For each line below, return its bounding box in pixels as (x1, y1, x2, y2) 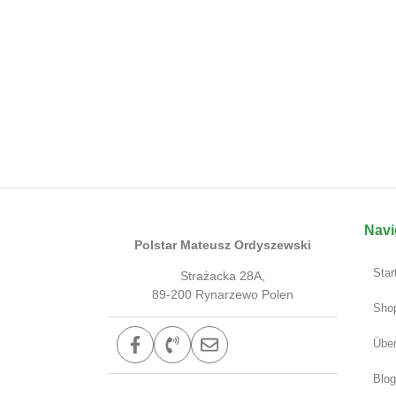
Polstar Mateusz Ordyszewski (134, 237, 311, 252)
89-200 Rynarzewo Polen (152, 286, 293, 301)
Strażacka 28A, (180, 268, 265, 283)
